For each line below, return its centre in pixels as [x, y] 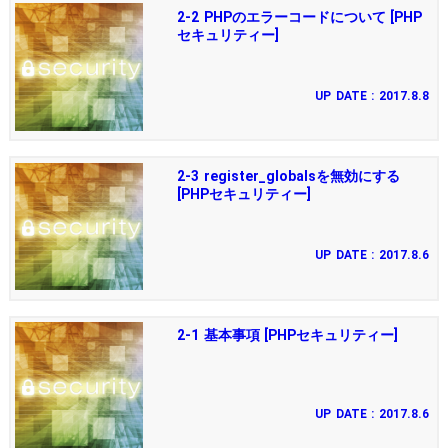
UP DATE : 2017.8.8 [372, 95]
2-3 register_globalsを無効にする [288, 175]
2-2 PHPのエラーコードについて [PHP [299, 16]
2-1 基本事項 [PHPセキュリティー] [287, 335]
